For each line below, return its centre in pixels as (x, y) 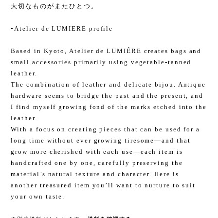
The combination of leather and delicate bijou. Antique (109, 85)
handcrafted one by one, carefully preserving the (97, 163)
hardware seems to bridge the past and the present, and (107, 96)
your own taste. (38, 197)
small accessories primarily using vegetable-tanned (101, 62)
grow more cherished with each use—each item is (97, 152)
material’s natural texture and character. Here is (95, 174)
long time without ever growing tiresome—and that (101, 141)
